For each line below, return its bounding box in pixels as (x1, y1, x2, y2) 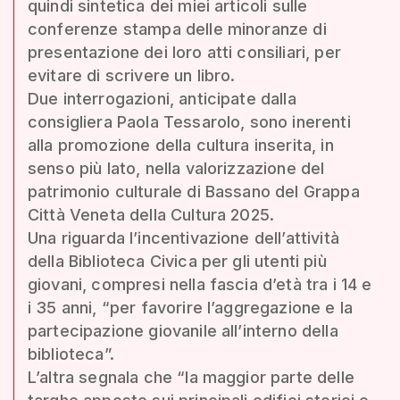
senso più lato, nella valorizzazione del (28, 158, 325, 178)
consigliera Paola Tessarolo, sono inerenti (28, 112, 351, 131)
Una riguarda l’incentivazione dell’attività (28, 228, 339, 247)
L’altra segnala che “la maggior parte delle (28, 367, 354, 387)
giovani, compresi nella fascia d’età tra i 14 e (28, 274, 372, 294)
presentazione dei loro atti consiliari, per (28, 42, 341, 62)
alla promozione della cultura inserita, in (28, 135, 334, 154)
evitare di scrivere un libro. (28, 65, 236, 85)
